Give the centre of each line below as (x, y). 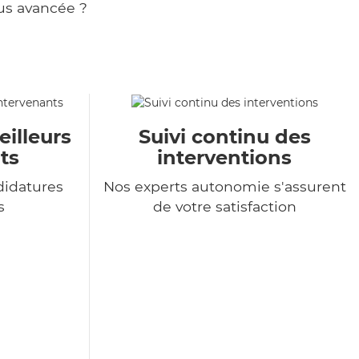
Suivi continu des (224, 137)
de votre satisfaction (224, 207)
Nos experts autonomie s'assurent (224, 187)
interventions (224, 158)
